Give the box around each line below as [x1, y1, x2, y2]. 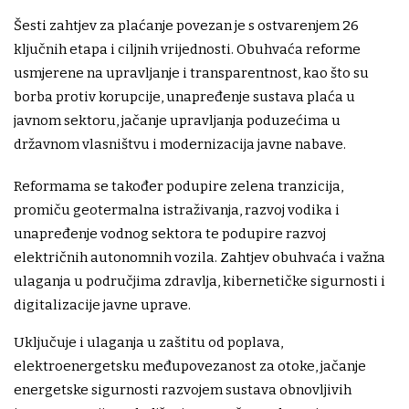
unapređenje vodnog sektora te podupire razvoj [14, 225, 326, 243]
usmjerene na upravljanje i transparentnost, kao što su [14, 65, 369, 82]
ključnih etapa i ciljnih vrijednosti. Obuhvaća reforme [14, 41, 361, 58]
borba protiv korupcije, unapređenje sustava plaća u [14, 89, 355, 106]
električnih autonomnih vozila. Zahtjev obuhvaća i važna [14, 249, 385, 267]
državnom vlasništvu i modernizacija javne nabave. [14, 136, 346, 153]
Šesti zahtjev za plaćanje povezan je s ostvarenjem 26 [14, 17, 359, 35]
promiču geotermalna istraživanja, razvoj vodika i [14, 202, 340, 219]
